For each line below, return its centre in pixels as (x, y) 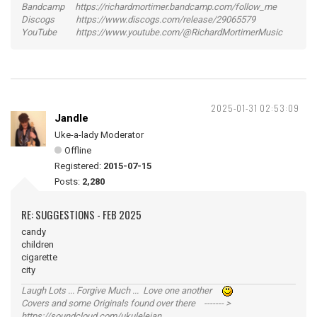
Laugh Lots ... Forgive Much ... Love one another (122, 290)
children (38, 244)
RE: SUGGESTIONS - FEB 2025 (81, 214)
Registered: (79, 166)
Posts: (68, 181)
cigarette (39, 257)
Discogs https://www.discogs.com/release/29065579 (138, 19)
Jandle (71, 118)
